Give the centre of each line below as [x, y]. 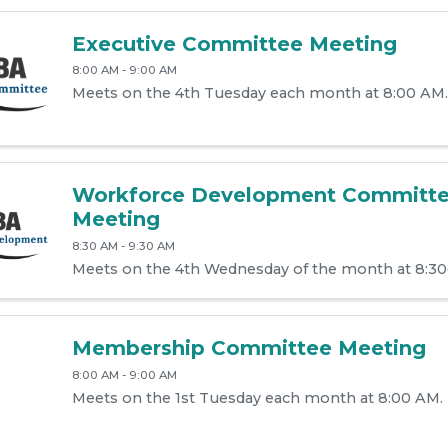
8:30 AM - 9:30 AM [123, 246]
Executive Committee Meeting [234, 43]
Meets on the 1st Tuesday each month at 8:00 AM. [257, 397]
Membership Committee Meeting [248, 348]
